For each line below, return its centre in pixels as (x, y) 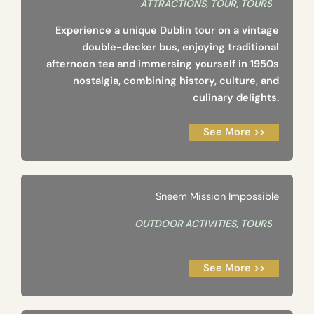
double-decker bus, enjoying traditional (180, 48)
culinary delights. (236, 98)
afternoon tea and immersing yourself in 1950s (163, 64)
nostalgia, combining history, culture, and (176, 81)
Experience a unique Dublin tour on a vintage (167, 31)
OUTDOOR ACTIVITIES (185, 224)
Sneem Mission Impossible (217, 197)
